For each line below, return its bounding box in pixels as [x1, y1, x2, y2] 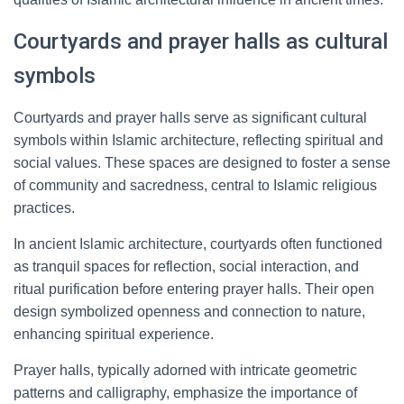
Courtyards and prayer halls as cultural [14, 29, 388, 54]
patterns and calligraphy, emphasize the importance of [14, 385, 357, 400]
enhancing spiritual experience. [14, 326, 214, 342]
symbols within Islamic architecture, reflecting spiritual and [14, 133, 383, 148]
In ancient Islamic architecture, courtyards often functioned [14, 236, 382, 252]
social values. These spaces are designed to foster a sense [14, 155, 390, 170]
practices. [14, 200, 75, 216]
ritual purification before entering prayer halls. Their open [14, 281, 374, 297]
